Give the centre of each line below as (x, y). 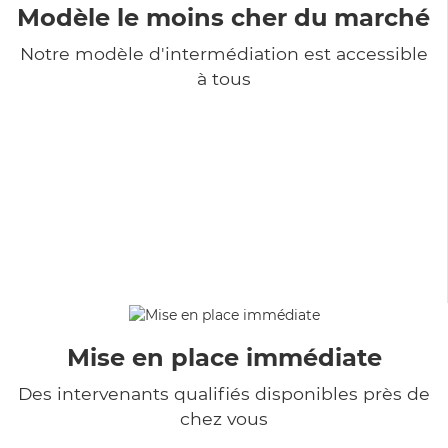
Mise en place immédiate (224, 357)
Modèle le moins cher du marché (223, 17)
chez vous (224, 418)
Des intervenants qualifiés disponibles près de (224, 393)
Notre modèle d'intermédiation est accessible (223, 53)
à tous (223, 78)
